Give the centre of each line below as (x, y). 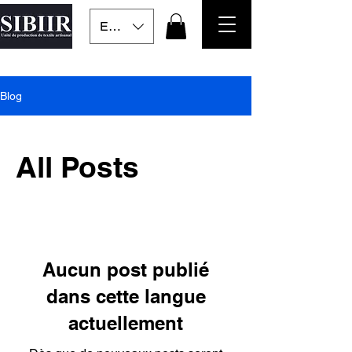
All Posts (77, 167)
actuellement (126, 323)
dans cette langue (126, 297)
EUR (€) (123, 26)
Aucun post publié (126, 270)
